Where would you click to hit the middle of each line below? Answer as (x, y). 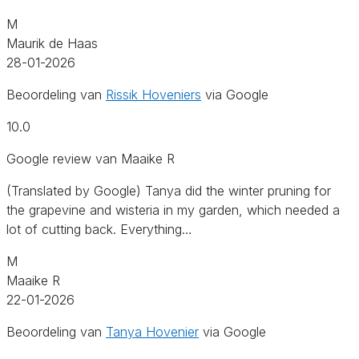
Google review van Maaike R (91, 158)
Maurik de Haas (52, 43)
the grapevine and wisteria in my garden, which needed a (173, 210)
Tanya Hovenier (152, 331)
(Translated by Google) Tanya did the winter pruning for (169, 190)
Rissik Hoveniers (153, 94)
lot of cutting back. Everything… (99, 229)
